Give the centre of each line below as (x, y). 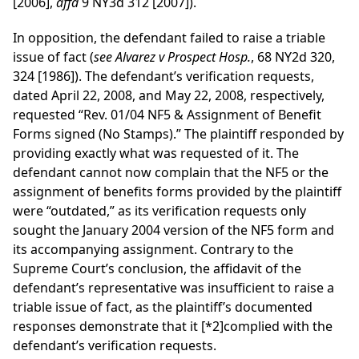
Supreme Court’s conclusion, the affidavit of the (157, 269)
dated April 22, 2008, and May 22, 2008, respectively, (169, 96)
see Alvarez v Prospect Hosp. (172, 57)
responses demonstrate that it (107, 327)
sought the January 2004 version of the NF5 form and (173, 230)
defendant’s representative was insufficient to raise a (173, 288)
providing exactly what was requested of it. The (156, 153)
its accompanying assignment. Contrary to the (153, 250)
